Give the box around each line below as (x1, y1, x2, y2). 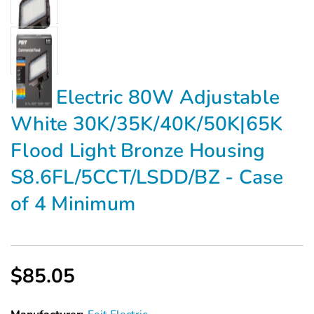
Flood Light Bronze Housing (11, 137, 266, 165)
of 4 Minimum (11, 191, 135, 218)
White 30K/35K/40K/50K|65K (11, 111, 283, 138)
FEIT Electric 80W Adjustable (11, 84, 280, 111)
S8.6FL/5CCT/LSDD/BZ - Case (11, 164, 284, 191)
